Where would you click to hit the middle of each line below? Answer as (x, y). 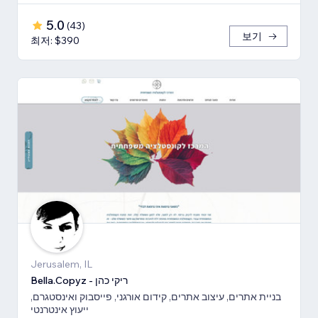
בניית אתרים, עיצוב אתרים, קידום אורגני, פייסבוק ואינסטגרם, (156, 297)
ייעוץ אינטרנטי (60, 310)
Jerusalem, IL (61, 264)
